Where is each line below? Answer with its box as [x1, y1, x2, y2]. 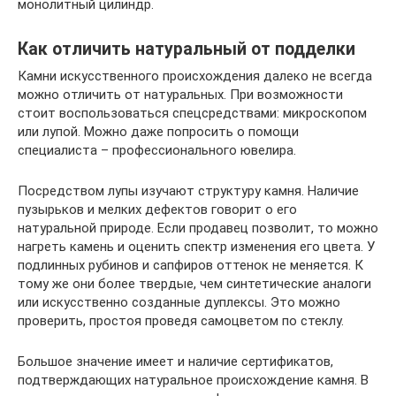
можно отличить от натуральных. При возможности [18, 86, 343, 103]
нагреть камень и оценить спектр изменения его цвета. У [18, 238, 375, 255]
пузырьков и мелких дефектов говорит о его [18, 201, 297, 217]
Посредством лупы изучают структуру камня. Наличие [18, 182, 359, 199]
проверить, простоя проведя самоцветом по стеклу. [18, 312, 344, 329]
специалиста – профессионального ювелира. [18, 141, 296, 158]
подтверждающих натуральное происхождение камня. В [18, 371, 369, 388]
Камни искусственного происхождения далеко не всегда [18, 67, 372, 84]
